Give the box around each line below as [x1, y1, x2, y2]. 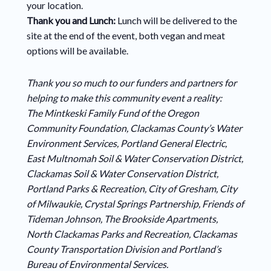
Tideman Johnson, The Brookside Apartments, [26, 213, 218, 225]
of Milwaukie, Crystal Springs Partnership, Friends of [26, 198, 244, 210]
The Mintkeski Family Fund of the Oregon [26, 107, 199, 119]
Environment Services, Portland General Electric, [26, 137, 227, 149]
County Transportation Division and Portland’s [26, 243, 221, 255]
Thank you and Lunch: [26, 15, 117, 27]
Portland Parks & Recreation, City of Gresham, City [26, 183, 237, 195]
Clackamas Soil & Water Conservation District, [26, 168, 218, 180]
